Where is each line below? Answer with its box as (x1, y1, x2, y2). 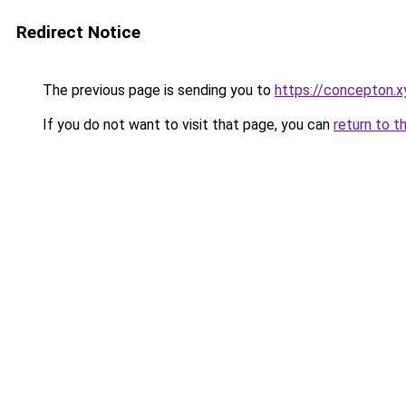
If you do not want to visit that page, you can (39, 116, 333, 133)
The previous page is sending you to (39, 82, 275, 99)
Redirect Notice (16, 22, 140, 43)
